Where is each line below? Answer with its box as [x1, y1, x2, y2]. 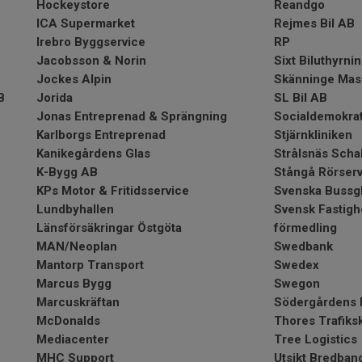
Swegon [274, 276, 320, 291]
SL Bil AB [274, 90, 327, 105]
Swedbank [274, 239, 333, 254]
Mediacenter [36, 332, 109, 347]
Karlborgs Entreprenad [36, 128, 166, 142]
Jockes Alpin [36, 72, 112, 86]
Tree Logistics [274, 332, 357, 347]
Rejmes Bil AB [274, 16, 355, 31]
